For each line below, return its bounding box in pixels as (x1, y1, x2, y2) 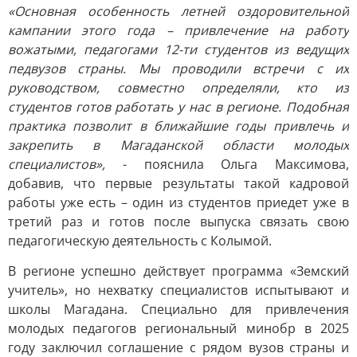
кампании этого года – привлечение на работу (8, 22, 349, 39)
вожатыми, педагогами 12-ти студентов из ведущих (8, 41, 349, 58)
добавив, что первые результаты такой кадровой (8, 175, 349, 192)
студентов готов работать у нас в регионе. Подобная (8, 98, 349, 116)
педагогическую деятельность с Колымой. (8, 232, 272, 249)
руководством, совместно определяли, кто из (8, 79, 349, 96)
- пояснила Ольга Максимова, (105, 155, 349, 173)
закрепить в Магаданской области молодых (8, 136, 349, 154)
